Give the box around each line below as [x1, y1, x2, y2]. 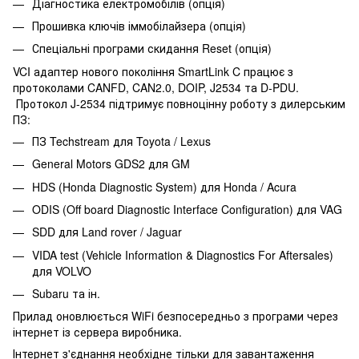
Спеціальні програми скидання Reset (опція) [32, 40, 272, 57]
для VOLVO [32, 262, 91, 279]
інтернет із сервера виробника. [13, 324, 182, 341]
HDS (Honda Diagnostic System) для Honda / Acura [32, 178, 296, 195]
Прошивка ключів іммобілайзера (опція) [32, 17, 246, 34]
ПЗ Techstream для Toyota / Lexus [32, 132, 211, 149]
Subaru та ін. [32, 285, 100, 302]
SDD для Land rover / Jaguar [32, 224, 182, 240]
